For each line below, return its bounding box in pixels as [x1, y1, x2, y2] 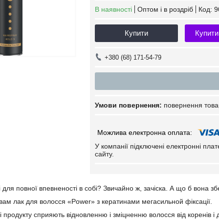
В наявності [95, 5, 132, 13]
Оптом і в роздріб [137, 5, 193, 13]
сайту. [95, 150, 114, 158]
